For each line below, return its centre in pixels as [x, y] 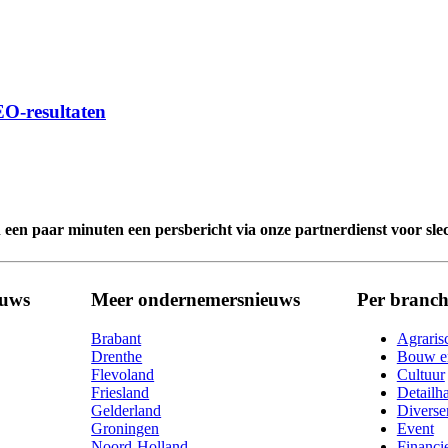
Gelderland [126, 410]
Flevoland [123, 374]
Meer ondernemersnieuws [196, 300]
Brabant [116, 338]
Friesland [120, 392]
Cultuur [420, 374]
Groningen [125, 428]
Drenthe [117, 356]
